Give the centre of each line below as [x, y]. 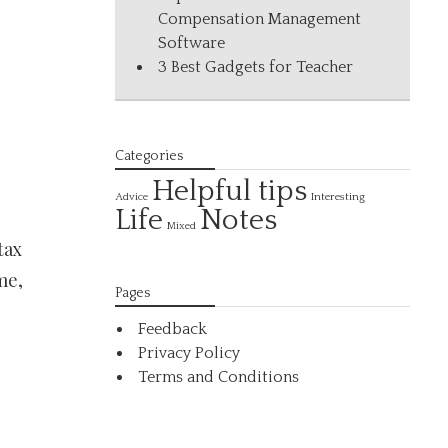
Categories [149, 156]
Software [192, 43]
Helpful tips [230, 191]
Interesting [338, 196]
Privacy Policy [189, 353]
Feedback [173, 329]
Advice [132, 197]
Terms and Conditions [219, 377]
